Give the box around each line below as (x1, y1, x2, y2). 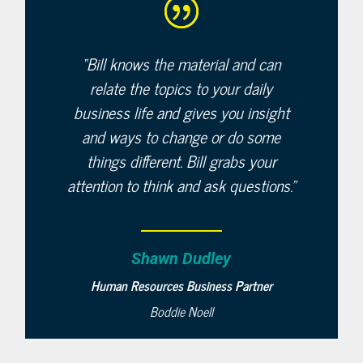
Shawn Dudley (131, 249, 232, 268)
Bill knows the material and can (87, 50, 281, 77)
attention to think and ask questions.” (66, 172, 296, 199)
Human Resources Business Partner (90, 275, 272, 296)
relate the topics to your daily (90, 75, 273, 101)
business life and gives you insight (73, 99, 289, 126)
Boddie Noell (149, 301, 213, 322)
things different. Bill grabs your (86, 147, 276, 174)
